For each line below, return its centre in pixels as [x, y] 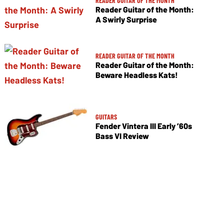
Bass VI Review [122, 136]
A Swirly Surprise [126, 19]
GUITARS [106, 117]
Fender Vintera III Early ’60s [143, 126]
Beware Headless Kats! [136, 75]
